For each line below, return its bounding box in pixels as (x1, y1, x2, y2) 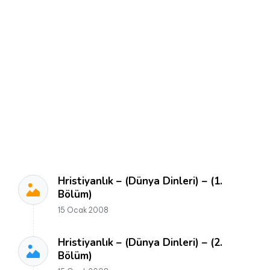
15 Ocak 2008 (58, 206, 108, 215)
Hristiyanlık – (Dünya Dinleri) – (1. (58, 174, 222, 188)
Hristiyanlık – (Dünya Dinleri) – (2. (58, 236, 222, 250)
